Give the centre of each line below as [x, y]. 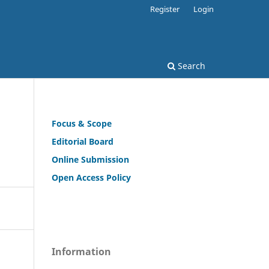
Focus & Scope [82, 123]
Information [81, 251]
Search [190, 65]
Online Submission [90, 159]
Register [165, 9]
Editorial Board [83, 141]
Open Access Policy [91, 177]
